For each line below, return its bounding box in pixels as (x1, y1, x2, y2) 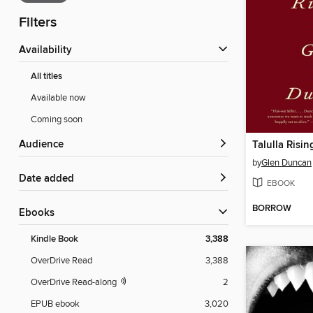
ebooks (25, 207, 54, 220)
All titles (31, 71, 62, 83)
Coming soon (31, 114, 82, 126)
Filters (19, 14, 57, 32)
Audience (26, 138, 64, 152)
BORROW (252, 203, 291, 215)
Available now (31, 92, 86, 104)
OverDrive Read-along (31, 277, 119, 289)
